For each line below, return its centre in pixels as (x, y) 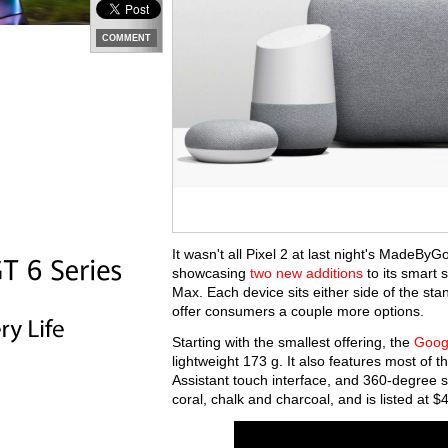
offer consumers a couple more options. (298, 311)
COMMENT (126, 38)
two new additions (306, 273)
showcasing (211, 273)
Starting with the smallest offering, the (293, 342)
